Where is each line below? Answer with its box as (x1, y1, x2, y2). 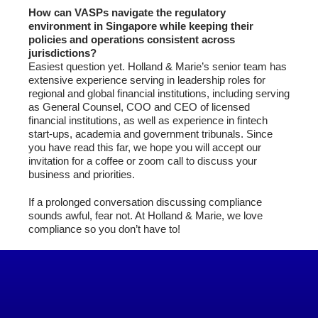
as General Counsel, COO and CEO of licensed (28, 101, 250, 114)
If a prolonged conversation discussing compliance (28, 196, 262, 209)
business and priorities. (28, 168, 135, 181)
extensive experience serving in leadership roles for (28, 74, 265, 87)
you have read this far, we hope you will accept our (28, 141, 261, 154)
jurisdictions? (28, 47, 97, 60)
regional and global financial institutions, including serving (28, 87, 290, 100)
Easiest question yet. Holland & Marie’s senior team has (28, 60, 287, 73)
